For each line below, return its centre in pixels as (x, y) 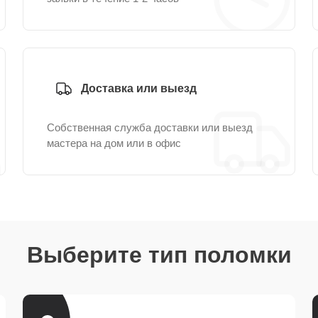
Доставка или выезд (139, 88)
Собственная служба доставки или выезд (150, 127)
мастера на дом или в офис (114, 143)
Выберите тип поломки (159, 255)
